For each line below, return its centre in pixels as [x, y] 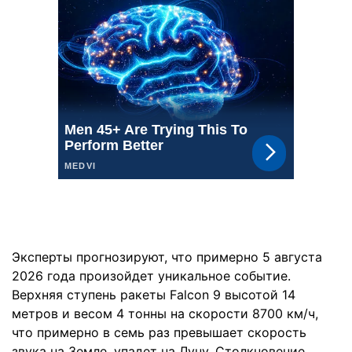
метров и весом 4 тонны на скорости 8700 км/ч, [165, 313]
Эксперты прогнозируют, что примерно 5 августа [167, 257]
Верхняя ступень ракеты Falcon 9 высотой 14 [154, 295]
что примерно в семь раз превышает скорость [159, 332]
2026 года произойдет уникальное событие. [151, 276]
